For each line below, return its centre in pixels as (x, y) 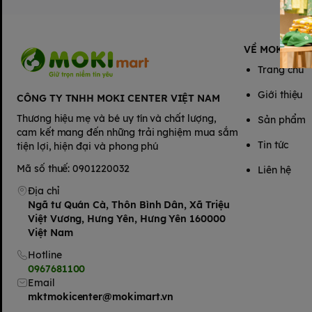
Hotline (45, 255)
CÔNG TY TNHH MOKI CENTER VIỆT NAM (119, 98)
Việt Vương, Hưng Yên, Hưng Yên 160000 (126, 219)
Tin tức (273, 145)
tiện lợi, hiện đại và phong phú (88, 146)
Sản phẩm (282, 120)
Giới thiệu (280, 95)
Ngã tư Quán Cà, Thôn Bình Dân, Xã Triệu (128, 205)
